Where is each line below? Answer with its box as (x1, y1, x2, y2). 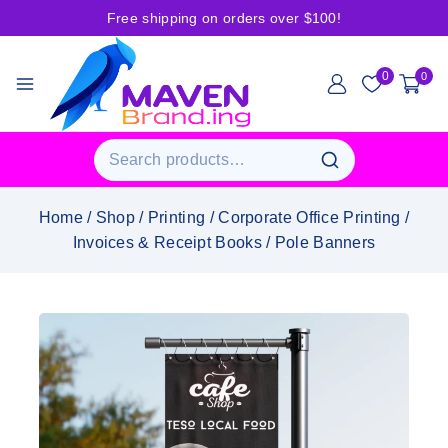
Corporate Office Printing (218, 209, 401, 227)
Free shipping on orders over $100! (106, 10, 342, 26)
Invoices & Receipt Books (72, 234, 262, 252)
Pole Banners (274, 234, 376, 252)
